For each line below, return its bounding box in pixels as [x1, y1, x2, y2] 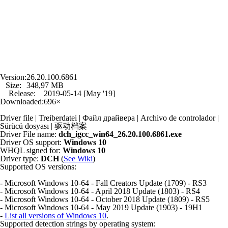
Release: [8, 89, 36, 98]
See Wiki [64, 154, 93, 163]
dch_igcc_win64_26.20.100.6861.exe [59, 130, 182, 138]
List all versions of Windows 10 [5, 211, 106, 220]
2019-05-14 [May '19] [44, 89, 115, 98]
